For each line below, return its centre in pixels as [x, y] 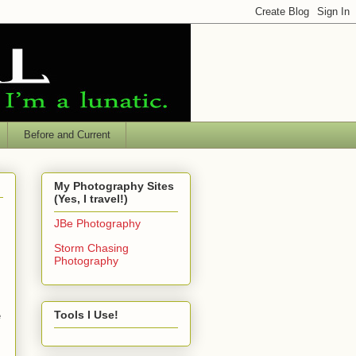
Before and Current [67, 134]
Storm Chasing [91, 248]
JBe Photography [97, 223]
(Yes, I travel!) [91, 198]
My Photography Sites [114, 186]
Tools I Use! [86, 315]
